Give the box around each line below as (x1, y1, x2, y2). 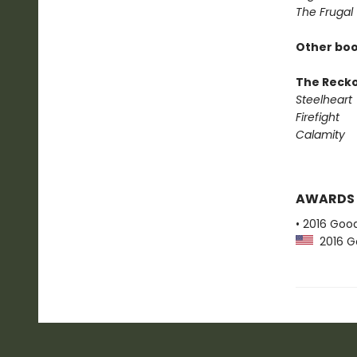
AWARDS (295, 190, 355, 208)
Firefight (295, 109, 339, 125)
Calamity (295, 127, 345, 143)
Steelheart (295, 92, 352, 108)
